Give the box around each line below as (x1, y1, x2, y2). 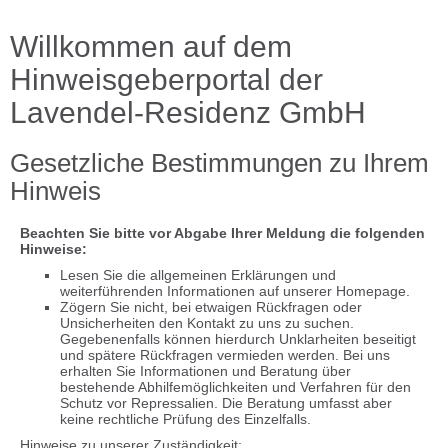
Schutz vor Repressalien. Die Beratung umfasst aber (60, 395, 392, 411)
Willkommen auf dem (10, 30, 292, 63)
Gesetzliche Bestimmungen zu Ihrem (10, 148, 429, 178)
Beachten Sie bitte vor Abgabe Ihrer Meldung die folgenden (20, 225, 425, 241)
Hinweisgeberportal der (10, 63, 323, 96)
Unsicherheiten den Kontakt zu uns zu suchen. (60, 315, 354, 331)
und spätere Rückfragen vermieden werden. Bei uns (60, 347, 390, 363)
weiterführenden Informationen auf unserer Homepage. (60, 283, 410, 299)
